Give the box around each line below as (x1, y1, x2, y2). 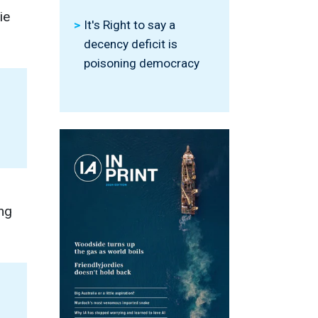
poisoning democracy (84, 56, 199, 70)
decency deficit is (84, 37, 177, 51)
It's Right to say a (84, 18, 175, 32)
